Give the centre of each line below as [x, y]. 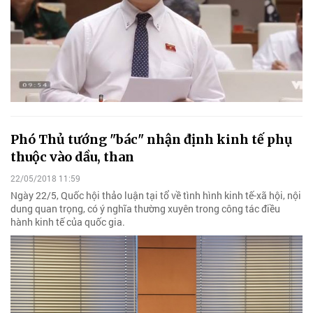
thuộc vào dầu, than [72, 157]
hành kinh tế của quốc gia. [68, 222]
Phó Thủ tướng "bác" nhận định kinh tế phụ [152, 140]
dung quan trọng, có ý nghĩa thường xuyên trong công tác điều [145, 209]
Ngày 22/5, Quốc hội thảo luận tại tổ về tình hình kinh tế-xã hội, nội [156, 196]
